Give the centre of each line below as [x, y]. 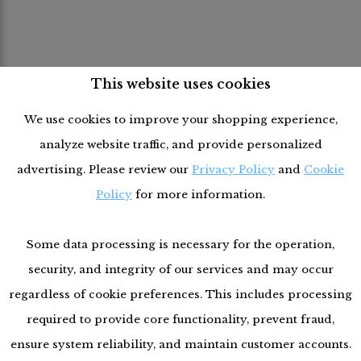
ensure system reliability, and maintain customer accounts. [180, 344]
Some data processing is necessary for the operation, [180, 245]
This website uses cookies [180, 84]
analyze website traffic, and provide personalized [180, 145]
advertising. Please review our [104, 170]
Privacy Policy [233, 170]
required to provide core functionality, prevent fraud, [180, 320]
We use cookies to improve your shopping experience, [180, 120]
